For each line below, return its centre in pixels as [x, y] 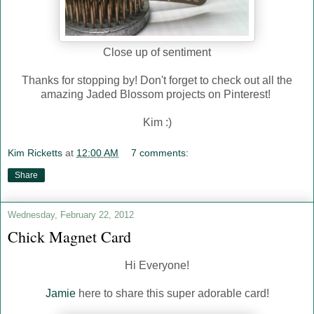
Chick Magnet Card [69, 236]
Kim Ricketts [35, 152]
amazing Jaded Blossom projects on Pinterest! [157, 95]
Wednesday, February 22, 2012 [71, 214]
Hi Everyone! [157, 265]
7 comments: [160, 152]
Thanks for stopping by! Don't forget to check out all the [157, 81]
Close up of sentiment [157, 53]
